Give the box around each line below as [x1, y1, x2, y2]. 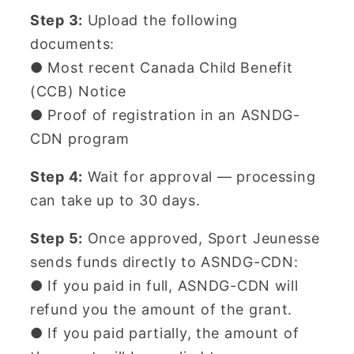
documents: [30, 36, 115, 53]
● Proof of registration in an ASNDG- [30, 107, 300, 124]
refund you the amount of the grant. [30, 301, 293, 318]
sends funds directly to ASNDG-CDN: [30, 254, 299, 271]
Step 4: [30, 168, 84, 186]
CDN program [30, 130, 130, 148]
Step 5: [30, 230, 84, 247]
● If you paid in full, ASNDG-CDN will [30, 277, 299, 295]
